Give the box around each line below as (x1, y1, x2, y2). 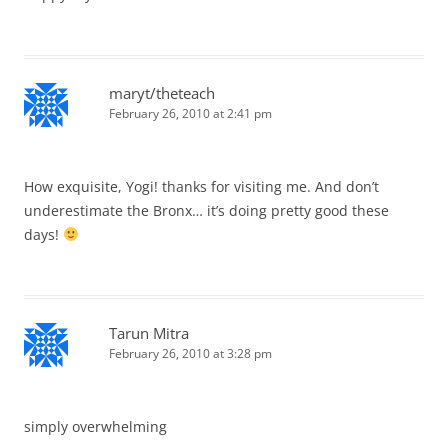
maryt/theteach (109, 83, 215, 104)
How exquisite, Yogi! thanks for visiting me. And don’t (24, 177, 379, 197)
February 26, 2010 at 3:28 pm (109, 345, 272, 363)
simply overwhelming (24, 417, 167, 437)
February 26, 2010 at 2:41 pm (109, 105, 272, 123)
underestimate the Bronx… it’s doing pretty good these (24, 201, 389, 221)
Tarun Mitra (109, 323, 189, 344)
